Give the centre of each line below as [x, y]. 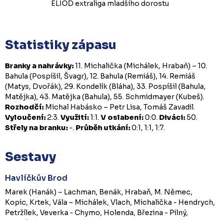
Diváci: [172, 117]
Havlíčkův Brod [36, 178]
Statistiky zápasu [61, 45]
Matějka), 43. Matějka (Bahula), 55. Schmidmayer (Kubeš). [105, 96]
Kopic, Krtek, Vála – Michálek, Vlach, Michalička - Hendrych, [110, 202]
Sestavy [30, 157]
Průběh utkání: [103, 127]
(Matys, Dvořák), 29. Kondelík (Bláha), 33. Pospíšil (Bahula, [105, 86]
